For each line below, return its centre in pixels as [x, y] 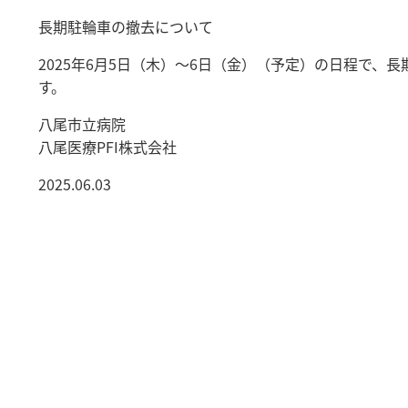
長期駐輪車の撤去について [126, 27]
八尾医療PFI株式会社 [107, 147]
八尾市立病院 [89, 124]
